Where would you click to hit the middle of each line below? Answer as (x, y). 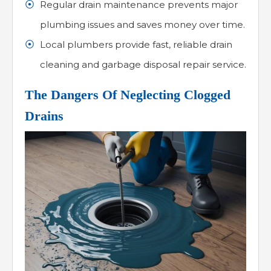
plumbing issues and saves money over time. (142, 24)
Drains (44, 116)
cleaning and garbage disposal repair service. (143, 64)
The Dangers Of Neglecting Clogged (128, 95)
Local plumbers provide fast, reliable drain (136, 44)
